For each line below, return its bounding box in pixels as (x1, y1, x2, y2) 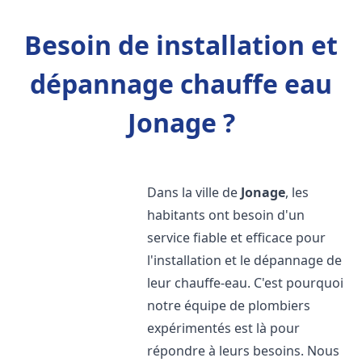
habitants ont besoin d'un (147, 206, 305, 224)
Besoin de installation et (24, 27, 338, 62)
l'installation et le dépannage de (147, 251, 343, 269)
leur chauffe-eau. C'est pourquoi (147, 274, 344, 292)
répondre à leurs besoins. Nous (147, 342, 340, 360)
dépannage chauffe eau (30, 66, 332, 101)
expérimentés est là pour (147, 319, 301, 337)
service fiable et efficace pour (147, 229, 326, 246)
